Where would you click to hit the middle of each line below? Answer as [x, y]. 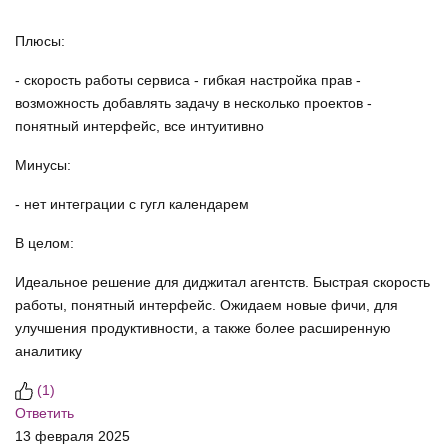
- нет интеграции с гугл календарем [132, 204]
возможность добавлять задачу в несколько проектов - [193, 103]
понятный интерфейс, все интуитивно [139, 126]
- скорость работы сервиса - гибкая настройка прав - [188, 80]
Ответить [44, 413]
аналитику [48, 351]
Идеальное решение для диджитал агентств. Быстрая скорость [222, 282]
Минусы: [43, 165]
